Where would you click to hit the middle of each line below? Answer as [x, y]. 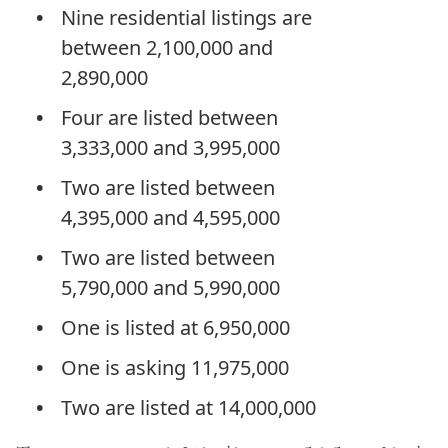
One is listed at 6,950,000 [175, 328]
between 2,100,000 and [167, 48]
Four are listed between [169, 118]
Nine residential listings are [186, 18]
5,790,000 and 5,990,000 [170, 288]
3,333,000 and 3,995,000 [170, 148]
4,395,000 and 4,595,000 [170, 218]
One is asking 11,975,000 [175, 368]
